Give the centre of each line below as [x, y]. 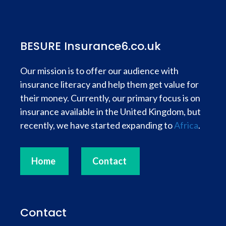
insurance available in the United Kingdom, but [110, 111]
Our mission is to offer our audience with [99, 70]
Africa [186, 125]
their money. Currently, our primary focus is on [110, 98]
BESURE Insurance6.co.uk [91, 46]
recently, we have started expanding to [97, 125]
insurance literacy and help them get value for [109, 84]
